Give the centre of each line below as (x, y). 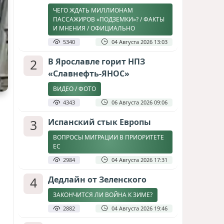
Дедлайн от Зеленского (97, 179)
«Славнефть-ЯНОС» (89, 73)
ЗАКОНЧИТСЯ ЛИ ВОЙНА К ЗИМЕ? (103, 195)
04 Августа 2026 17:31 (139, 160)
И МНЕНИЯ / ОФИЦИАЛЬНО (94, 28)
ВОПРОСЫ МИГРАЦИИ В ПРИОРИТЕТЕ (108, 137)
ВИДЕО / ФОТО (74, 89)
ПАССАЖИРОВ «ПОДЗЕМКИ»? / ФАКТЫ (109, 19)
